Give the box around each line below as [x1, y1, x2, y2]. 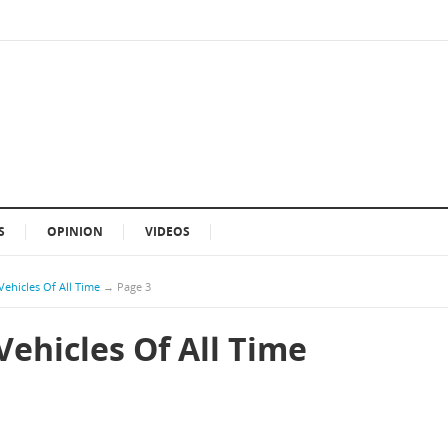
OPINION [47, 223, 103, 240]
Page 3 [117, 279, 151, 294]
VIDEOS [145, 223, 190, 240]
